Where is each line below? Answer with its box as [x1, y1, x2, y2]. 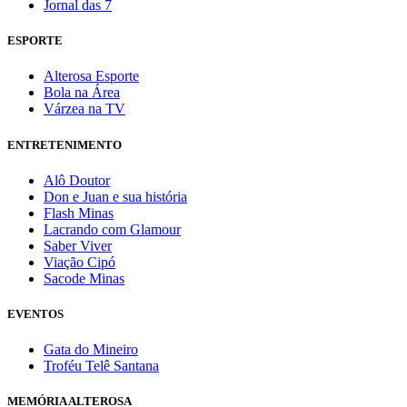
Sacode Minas [44, 270, 124, 286]
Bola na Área [44, 84, 120, 101]
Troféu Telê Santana [44, 358, 159, 374]
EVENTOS [7, 306, 64, 321]
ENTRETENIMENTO [7, 137, 122, 152]
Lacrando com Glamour [44, 221, 181, 237]
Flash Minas [44, 204, 114, 221]
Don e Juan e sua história [44, 188, 187, 204]
